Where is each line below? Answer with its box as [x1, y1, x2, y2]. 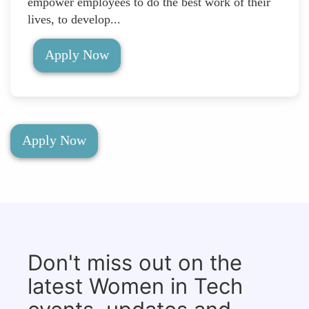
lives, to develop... [28, 12, 121, 27]
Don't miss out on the [28, 250, 242, 276]
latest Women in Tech [28, 273, 243, 299]
